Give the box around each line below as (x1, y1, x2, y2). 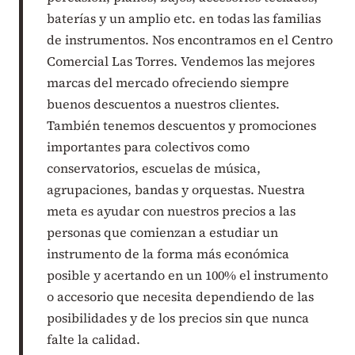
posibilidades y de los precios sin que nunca (47, 308, 310, 326)
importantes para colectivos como (47, 137, 250, 155)
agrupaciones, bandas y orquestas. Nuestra (47, 180, 306, 198)
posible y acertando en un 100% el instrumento (47, 265, 329, 284)
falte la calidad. (47, 330, 141, 348)
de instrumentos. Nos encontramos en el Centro (47, 30, 334, 48)
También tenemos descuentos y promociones (47, 116, 317, 134)
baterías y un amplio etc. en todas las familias (47, 9, 322, 27)
